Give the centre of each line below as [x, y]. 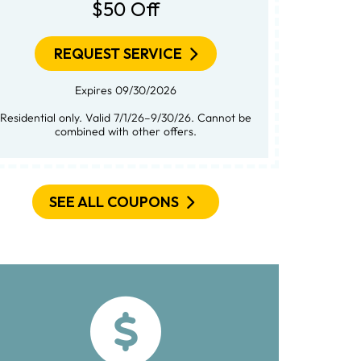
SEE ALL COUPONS [114, 201]
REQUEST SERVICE [118, 53]
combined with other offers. [125, 131]
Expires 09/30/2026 [125, 90]
